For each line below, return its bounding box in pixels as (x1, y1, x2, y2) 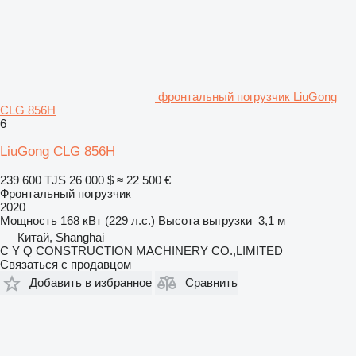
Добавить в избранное (29, 276, 152, 290)
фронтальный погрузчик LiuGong (158, 89, 337, 103)
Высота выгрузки (158, 213, 252, 227)
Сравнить (185, 276, 238, 290)
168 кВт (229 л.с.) (60, 213, 155, 227)
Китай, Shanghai (17, 230, 104, 244)
